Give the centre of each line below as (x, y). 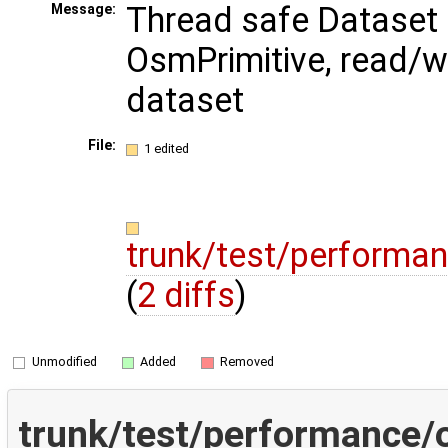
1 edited (167, 148)
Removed (246, 361)
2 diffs (186, 294)
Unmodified (64, 361)
